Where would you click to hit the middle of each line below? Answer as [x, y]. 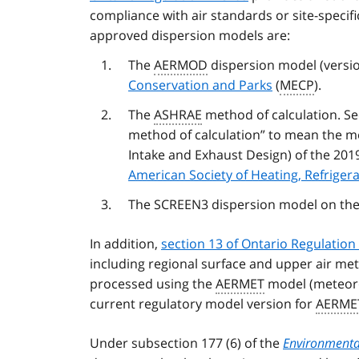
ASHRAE [178, 115]
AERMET [240, 284]
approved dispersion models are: [190, 36]
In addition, [125, 244]
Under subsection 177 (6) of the [186, 343]
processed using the [153, 284]
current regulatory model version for [203, 304]
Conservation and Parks [200, 85]
